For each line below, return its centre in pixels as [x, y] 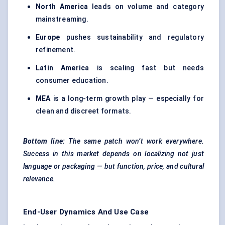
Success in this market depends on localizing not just [114, 154]
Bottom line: [46, 141]
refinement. [56, 50]
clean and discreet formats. [84, 111]
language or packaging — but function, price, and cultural [114, 166]
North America [62, 7]
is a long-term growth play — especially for [127, 99]
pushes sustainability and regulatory [132, 37]
